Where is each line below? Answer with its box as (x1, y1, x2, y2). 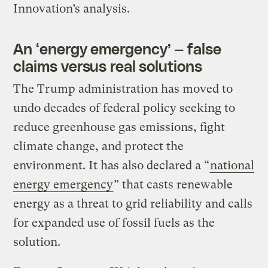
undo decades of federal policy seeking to (13, 100, 236, 115)
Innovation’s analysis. (13, 1, 133, 16)
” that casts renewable (114, 177, 233, 191)
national (210, 158, 255, 172)
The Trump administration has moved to (13, 81, 233, 96)
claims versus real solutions (13, 56, 202, 75)
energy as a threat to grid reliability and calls (13, 196, 253, 211)
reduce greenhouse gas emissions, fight (13, 120, 226, 134)
